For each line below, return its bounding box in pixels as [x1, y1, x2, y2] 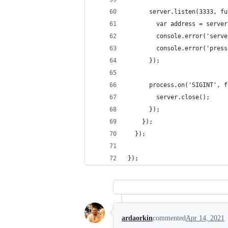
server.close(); [128, 94, 210, 101]
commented [153, 214, 186, 222]
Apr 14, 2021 [186, 214, 224, 222]
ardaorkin [122, 214, 153, 222]
